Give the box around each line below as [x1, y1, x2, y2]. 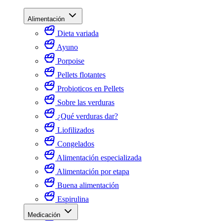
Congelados [57, 140, 94, 148]
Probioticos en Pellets [57, 84, 124, 93]
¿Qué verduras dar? [57, 112, 118, 120]
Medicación [28, 211, 62, 219]
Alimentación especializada [57, 153, 142, 162]
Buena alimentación [57, 181, 119, 189]
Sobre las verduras [57, 98, 114, 107]
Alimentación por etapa [57, 167, 129, 176]
